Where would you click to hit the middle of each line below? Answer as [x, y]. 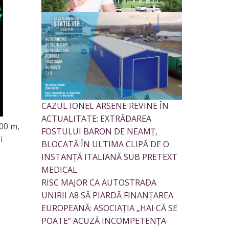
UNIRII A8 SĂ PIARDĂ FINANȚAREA [107, 195]
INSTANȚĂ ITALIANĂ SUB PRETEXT [109, 157]
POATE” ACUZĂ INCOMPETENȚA [104, 221]
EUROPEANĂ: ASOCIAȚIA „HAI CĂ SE [109, 208]
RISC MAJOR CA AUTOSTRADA [99, 182]
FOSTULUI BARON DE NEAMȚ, [99, 131]
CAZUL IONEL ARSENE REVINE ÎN [105, 106]
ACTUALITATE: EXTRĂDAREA [96, 118]
